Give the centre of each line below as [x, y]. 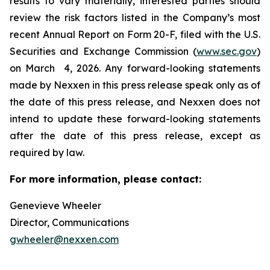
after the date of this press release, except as [135, 135]
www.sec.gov [227, 51]
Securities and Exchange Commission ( [103, 51]
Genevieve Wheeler [74, 205]
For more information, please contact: [105, 179]
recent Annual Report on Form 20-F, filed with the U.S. [135, 34]
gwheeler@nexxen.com [64, 239]
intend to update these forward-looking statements [135, 118]
